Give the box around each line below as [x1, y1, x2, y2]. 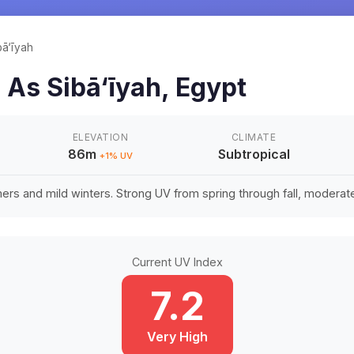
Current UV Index [131, 255, 223, 269]
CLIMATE [231, 131, 277, 143]
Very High [146, 329, 208, 345]
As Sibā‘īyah [7, 72, 161, 103]
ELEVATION [72, 131, 129, 143]
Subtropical [217, 146, 290, 162]
